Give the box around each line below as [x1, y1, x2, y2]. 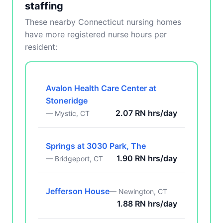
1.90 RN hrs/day [116, 153, 177, 163]
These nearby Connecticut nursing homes [25, 17, 181, 27]
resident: [25, 42, 57, 52]
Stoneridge [46, 96, 88, 106]
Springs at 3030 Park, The [46, 141, 146, 151]
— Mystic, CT [46, 109, 90, 117]
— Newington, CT [110, 187, 167, 196]
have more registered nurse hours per [25, 29, 167, 39]
